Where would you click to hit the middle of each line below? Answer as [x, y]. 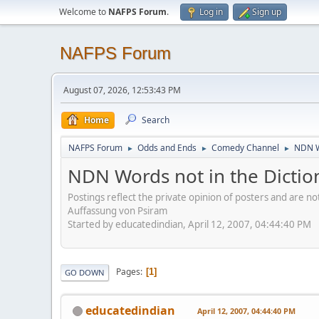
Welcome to [84, 12]
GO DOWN [85, 272]
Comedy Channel [245, 148]
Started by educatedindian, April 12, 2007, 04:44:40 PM [189, 224]
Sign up [267, 12]
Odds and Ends [167, 148]
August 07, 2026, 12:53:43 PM [122, 90]
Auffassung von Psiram [117, 210]
